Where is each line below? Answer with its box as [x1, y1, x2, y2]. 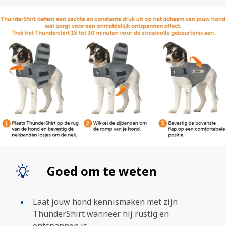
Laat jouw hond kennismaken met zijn [33, 196, 178, 207]
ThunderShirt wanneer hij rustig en [33, 208, 169, 219]
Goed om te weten [46, 162, 157, 179]
